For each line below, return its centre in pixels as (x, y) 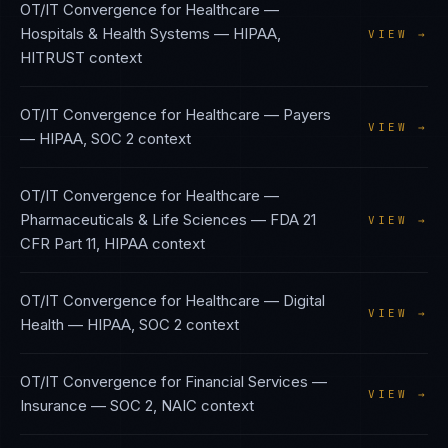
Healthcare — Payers (258, 114)
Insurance (53, 405)
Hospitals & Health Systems (115, 33)
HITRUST (52, 57)
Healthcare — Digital (255, 300)
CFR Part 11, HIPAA (84, 243)
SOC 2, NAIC (153, 405)
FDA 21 (293, 219)
